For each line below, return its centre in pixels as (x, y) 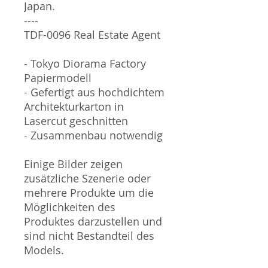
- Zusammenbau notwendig (93, 135)
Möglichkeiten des (70, 207)
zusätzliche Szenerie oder (87, 178)
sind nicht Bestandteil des (89, 235)
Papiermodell (58, 77)
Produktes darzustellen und (93, 221)
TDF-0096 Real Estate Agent (92, 34)
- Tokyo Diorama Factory (85, 63)
